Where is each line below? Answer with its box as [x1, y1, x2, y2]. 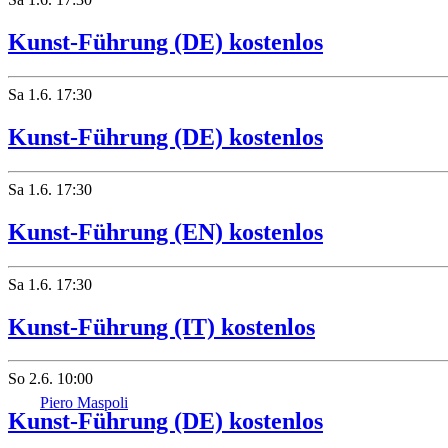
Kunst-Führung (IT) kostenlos [8, 313, 315, 340]
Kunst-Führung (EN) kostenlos [8, 218, 323, 245]
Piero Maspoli [40, 394, 128, 411]
